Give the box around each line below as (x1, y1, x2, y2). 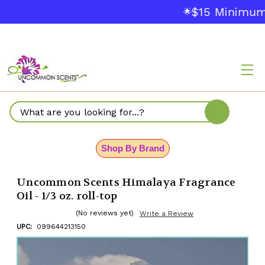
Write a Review (140, 209, 193, 218)
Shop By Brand (101, 143, 164, 153)
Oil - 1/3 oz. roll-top (17, 189, 118, 203)
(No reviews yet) (76, 209, 134, 217)
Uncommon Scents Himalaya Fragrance (17, 176, 236, 189)
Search (11, 112, 43, 124)
